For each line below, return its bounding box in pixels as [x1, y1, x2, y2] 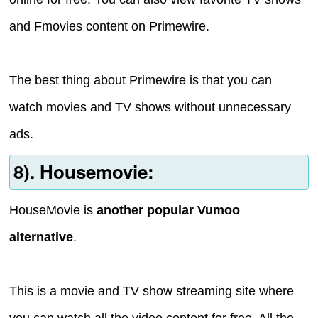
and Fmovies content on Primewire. [9, 19, 210, 34]
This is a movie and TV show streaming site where [9, 283, 295, 298]
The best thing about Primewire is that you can [9, 73, 273, 88]
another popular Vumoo [97, 202, 241, 217]
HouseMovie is [9, 202, 97, 217]
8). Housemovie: [13, 158, 154, 185]
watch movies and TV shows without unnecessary [9, 100, 292, 115]
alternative [9, 229, 74, 244]
